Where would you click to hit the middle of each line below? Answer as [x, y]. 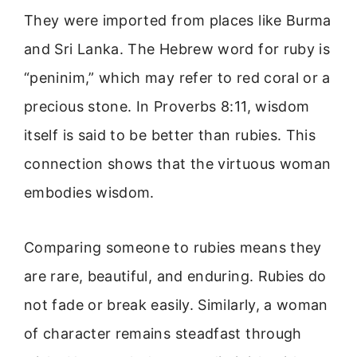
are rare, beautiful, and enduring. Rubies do [175, 276]
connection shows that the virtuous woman [178, 164]
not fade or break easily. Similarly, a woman [176, 304]
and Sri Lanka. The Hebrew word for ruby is [177, 49]
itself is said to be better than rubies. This [170, 135]
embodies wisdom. [89, 193]
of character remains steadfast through [163, 333]
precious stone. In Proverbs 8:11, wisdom [167, 107]
